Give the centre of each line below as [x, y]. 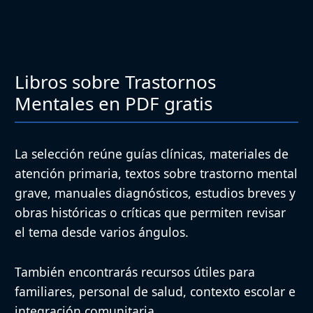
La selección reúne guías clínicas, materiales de [152, 153]
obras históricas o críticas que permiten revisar [150, 212]
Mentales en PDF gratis [114, 103]
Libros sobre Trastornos [115, 81]
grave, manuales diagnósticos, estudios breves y [155, 192]
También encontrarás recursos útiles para [135, 272]
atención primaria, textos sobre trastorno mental [156, 173]
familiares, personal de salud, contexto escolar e [155, 292]
